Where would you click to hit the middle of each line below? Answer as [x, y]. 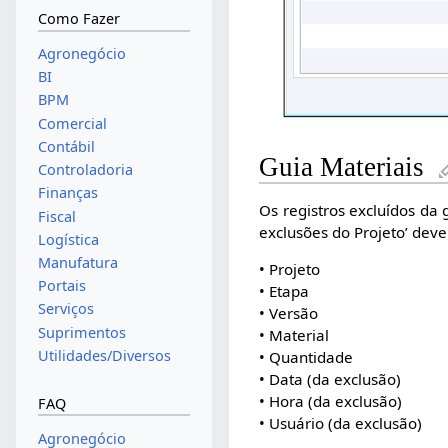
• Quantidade [306, 357]
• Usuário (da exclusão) [341, 423]
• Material [294, 335]
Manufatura [77, 262]
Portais [61, 286]
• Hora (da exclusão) [331, 401]
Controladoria [85, 170]
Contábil [66, 146]
